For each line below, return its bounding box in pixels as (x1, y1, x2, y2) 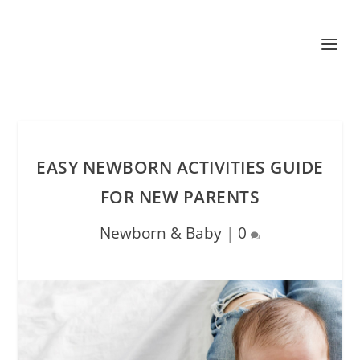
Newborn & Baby (100, 223, 222, 243)
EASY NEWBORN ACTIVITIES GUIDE (36, 156, 324, 178)
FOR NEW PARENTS (100, 186, 260, 208)
